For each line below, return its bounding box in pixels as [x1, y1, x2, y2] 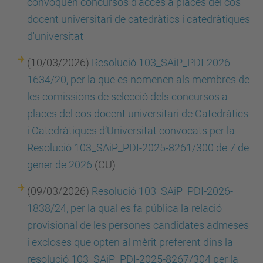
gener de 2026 [27, 159, 92, 171]
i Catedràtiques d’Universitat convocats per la [27, 124, 235, 137]
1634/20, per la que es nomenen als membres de [27, 73, 249, 86]
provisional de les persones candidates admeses [27, 219, 249, 231]
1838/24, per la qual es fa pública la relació [27, 202, 222, 214]
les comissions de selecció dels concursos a [27, 90, 228, 103]
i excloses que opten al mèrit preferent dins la [27, 236, 233, 248]
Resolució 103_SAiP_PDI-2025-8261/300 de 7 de [27, 141, 249, 154]
